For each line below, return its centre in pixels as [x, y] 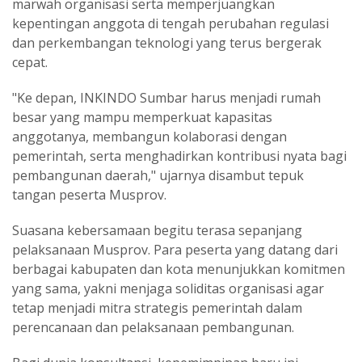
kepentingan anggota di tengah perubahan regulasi [170, 23]
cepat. [30, 62]
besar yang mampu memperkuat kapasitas [142, 117]
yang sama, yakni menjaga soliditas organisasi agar [168, 288]
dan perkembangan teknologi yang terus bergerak [167, 43]
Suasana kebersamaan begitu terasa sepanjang [157, 230]
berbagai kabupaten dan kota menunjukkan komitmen [179, 269]
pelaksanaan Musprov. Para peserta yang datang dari [175, 250]
